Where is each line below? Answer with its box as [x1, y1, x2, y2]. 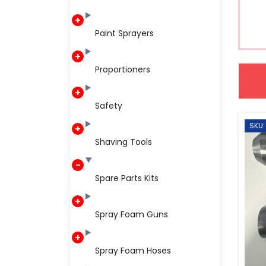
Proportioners [95, 64, 150, 75]
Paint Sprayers [95, 27, 154, 39]
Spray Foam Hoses [95, 245, 171, 256]
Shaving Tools [95, 136, 152, 148]
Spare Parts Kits [95, 172, 159, 184]
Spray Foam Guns [95, 208, 168, 220]
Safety [95, 100, 122, 112]
